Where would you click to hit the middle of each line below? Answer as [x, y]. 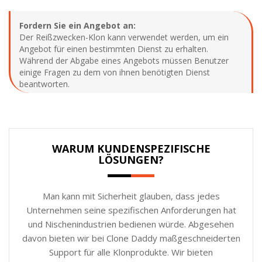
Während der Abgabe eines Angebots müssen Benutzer [124, 60]
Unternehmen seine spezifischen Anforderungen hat [131, 210]
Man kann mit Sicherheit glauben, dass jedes [131, 196]
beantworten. [44, 84]
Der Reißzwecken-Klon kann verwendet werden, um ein [124, 37]
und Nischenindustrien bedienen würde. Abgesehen [131, 224]
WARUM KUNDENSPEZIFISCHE [131, 148]
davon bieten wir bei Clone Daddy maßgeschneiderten [131, 238]
